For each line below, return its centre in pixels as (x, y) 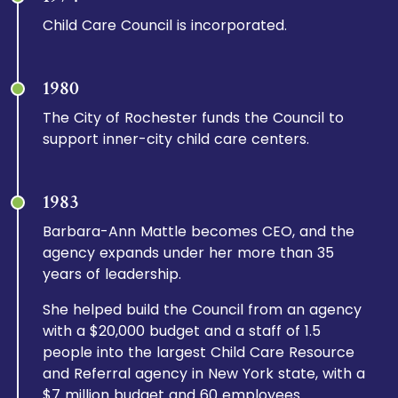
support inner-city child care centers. (176, 139)
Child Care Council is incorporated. (165, 25)
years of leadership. (112, 274)
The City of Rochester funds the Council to (194, 118)
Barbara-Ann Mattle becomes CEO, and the (199, 231)
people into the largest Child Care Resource (199, 352)
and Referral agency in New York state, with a (204, 374)
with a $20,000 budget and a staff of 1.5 (182, 331)
